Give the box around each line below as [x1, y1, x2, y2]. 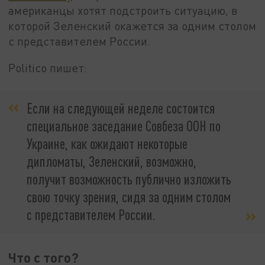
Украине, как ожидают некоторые [27, 134, 188, 152]
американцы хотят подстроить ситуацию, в [8, 3, 238, 17]
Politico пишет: [8, 61, 88, 75]
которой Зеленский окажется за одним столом [8, 18, 257, 33]
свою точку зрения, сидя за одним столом [27, 188, 231, 205]
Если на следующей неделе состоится [27, 99, 215, 117]
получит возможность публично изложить [27, 170, 231, 188]
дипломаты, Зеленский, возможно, [27, 152, 196, 170]
